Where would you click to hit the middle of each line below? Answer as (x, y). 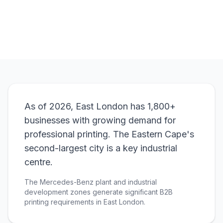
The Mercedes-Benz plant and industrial (91, 182)
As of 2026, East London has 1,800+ (100, 106)
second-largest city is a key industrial (101, 148)
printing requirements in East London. (85, 202)
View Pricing (111, 12)
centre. (39, 162)
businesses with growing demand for (100, 120)
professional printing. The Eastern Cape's (109, 134)
